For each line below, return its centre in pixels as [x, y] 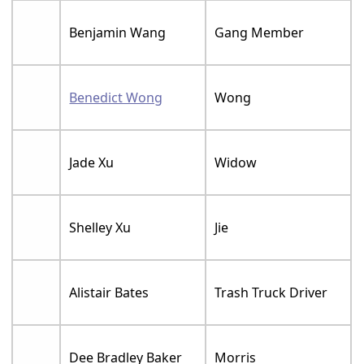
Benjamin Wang [118, 32]
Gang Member [260, 32]
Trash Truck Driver [271, 292]
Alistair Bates [109, 292]
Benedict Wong [116, 97]
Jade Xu [92, 162]
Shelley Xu [100, 227]
